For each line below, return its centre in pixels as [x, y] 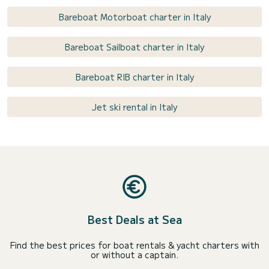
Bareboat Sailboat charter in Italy [134, 47]
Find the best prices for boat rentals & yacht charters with [134, 245]
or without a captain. [134, 254]
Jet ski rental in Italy [134, 107]
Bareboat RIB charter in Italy [134, 77]
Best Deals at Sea [134, 219]
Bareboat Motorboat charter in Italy [134, 17]
